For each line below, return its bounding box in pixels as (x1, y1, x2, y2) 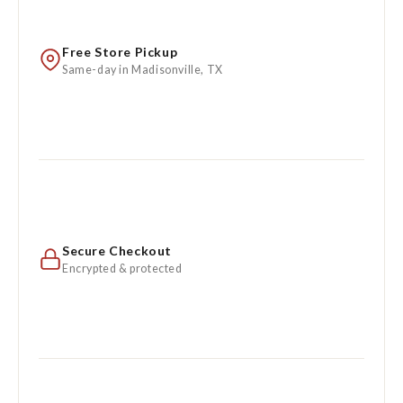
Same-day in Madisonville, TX (62, 62, 223, 76)
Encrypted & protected (62, 261, 183, 275)
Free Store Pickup (62, 43, 178, 59)
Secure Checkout (62, 242, 172, 258)
